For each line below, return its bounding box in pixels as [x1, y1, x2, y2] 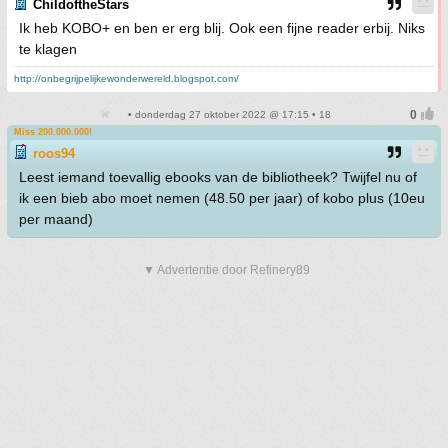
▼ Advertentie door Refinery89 [143, 263, 310, 277]
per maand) [19, 211, 93, 227]
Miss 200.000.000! [14, 127, 92, 137]
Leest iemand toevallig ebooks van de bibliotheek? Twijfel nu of [19, 169, 417, 185]
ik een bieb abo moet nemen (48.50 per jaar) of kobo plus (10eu [19, 190, 425, 206]
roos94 [33, 146, 75, 161]
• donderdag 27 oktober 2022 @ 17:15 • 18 [125, 109, 331, 120]
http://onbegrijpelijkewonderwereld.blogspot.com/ [14, 73, 239, 84]
